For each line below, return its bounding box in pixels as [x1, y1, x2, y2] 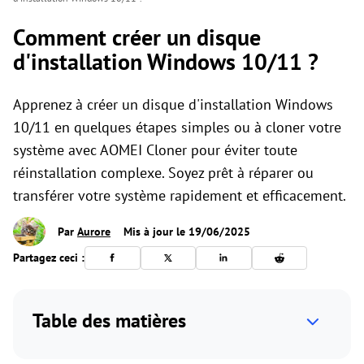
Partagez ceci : [13, 249, 84, 265]
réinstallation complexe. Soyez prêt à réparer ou [13, 163, 314, 182]
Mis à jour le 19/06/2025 [120, 224, 250, 240]
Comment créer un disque [13, 22, 261, 52]
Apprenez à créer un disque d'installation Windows [13, 95, 333, 114]
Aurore [77, 224, 110, 240]
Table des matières [32, 307, 186, 333]
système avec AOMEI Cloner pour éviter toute [13, 141, 297, 159]
